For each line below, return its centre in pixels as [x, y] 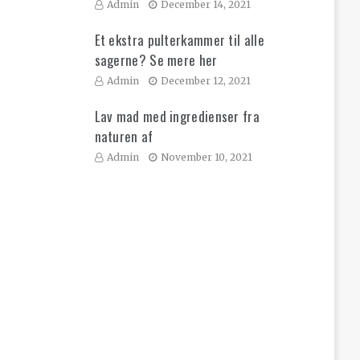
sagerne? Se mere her [156, 60]
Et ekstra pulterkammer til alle [179, 40]
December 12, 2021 [205, 81]
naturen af [124, 137]
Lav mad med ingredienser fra [177, 117]
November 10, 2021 [206, 157]
